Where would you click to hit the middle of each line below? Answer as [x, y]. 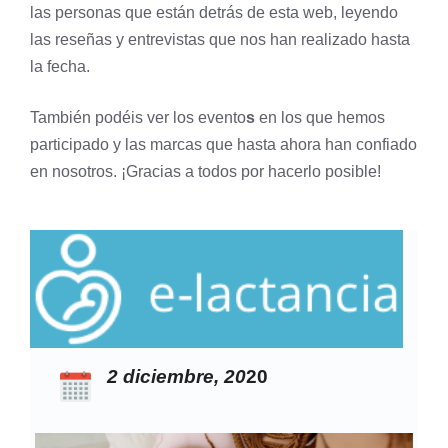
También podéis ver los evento [138, 117]
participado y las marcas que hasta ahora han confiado [223, 144]
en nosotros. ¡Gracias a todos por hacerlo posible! [205, 171]
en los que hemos [320, 117]
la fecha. [60, 66]
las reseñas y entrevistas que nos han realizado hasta [220, 39]
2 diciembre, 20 [176, 376]
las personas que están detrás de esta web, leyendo [214, 12]
